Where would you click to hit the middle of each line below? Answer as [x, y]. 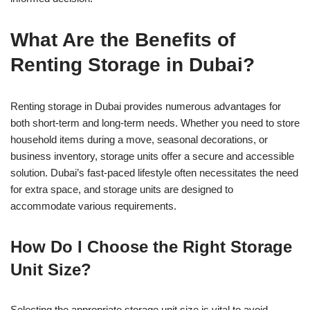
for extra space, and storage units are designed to [122, 189]
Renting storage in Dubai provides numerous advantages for [146, 106]
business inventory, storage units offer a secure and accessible [152, 156]
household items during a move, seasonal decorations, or [139, 139]
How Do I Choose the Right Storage [151, 246]
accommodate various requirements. [93, 206]
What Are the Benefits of [123, 39]
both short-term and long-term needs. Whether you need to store [155, 122]
